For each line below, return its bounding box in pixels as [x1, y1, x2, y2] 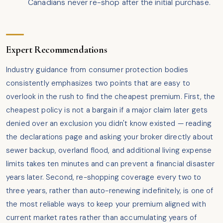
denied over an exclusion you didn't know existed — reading [6, 118, 212, 129]
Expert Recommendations [6, 44, 108, 56]
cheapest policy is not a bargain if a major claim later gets [6, 105, 208, 115]
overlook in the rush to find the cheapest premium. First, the [6, 92, 216, 102]
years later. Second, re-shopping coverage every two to [6, 172, 202, 183]
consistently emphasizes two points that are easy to [6, 78, 190, 89]
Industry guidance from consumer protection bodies [6, 65, 189, 75]
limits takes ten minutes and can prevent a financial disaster [6, 159, 215, 169]
